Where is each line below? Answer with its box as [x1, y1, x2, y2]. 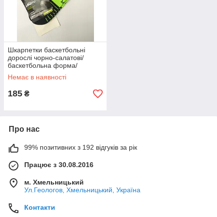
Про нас [9, 125, 40, 133]
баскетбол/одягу [8, 69, 60, 77]
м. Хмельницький [24, 178, 84, 186]
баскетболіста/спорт [8, 77, 72, 85]
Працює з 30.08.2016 [24, 161, 93, 169]
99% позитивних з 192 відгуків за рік [24, 143, 137, 151]
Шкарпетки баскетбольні [8, 46, 85, 54]
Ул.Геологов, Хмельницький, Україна [24, 186, 140, 194]
